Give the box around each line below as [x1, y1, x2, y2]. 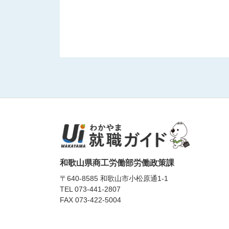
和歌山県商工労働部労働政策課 [60, 158, 174, 168]
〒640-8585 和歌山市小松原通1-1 [60, 174, 168, 183]
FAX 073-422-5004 [60, 196, 121, 204]
